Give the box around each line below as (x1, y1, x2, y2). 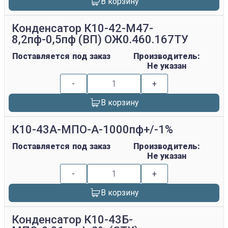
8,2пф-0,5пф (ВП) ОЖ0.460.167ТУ (12, 33, 189, 46)
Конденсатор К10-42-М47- (12, 22, 154, 35)
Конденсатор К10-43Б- (12, 213, 133, 226)
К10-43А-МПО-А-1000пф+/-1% (12, 123, 174, 136)
